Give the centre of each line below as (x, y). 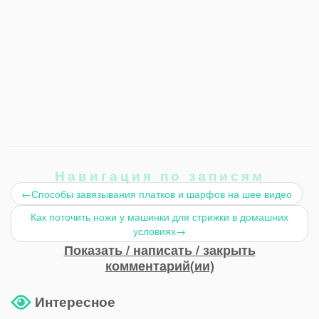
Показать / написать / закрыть (159, 250)
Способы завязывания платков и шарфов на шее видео (162, 194)
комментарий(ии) (159, 266)
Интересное (75, 302)
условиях (155, 231)
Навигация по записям (159, 176)
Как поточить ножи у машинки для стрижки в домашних (159, 217)
